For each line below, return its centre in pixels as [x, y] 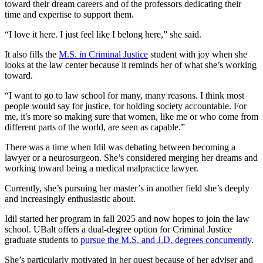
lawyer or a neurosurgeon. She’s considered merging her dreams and [131, 158]
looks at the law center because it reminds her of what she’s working [131, 65]
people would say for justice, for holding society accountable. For [126, 106]
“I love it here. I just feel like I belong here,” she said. [104, 35]
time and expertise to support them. [70, 15]
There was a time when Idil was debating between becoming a [120, 147]
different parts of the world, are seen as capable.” [96, 127]
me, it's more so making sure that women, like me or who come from [131, 117]
